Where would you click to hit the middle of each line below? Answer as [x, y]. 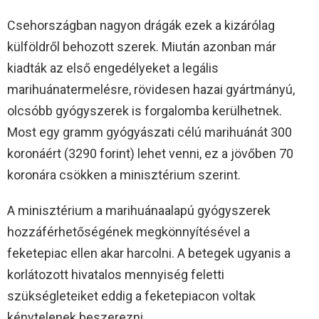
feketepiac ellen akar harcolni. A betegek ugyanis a [149, 253]
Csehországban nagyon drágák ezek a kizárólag [141, 25]
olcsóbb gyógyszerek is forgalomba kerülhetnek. [145, 110]
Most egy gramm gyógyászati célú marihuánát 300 [150, 132]
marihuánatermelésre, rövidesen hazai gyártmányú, [151, 89]
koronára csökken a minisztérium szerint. [124, 174]
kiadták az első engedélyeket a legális [113, 68]
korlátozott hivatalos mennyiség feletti [116, 274]
